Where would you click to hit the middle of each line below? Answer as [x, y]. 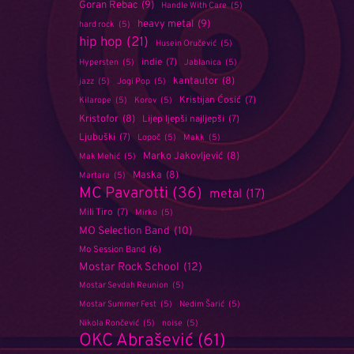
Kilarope [96, 100]
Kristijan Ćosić [211, 100]
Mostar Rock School [130, 267]
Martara [95, 175]
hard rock [97, 24]
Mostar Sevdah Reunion [124, 285]
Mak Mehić [100, 156]
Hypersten [99, 62]
